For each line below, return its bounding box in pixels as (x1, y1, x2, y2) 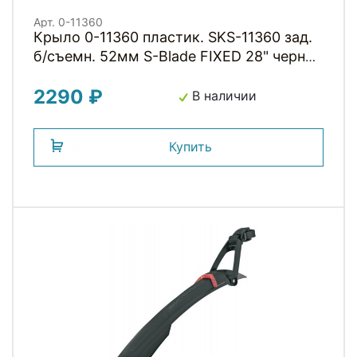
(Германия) (33, 67, 112, 84)
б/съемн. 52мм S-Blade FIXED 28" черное (33, 48, 322, 65)
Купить (169, 139, 212, 155)
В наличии (188, 88, 257, 104)
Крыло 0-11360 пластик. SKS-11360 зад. (33, 29, 312, 46)
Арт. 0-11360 (33, 15, 103, 29)
